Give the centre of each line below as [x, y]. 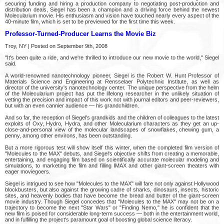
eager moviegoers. [28, 171]
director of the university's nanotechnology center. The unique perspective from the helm [112, 87]
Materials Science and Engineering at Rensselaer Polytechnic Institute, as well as [112, 81]
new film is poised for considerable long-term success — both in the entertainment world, [112, 213]
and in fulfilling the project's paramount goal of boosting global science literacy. [98, 219]
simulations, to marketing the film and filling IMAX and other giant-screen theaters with [112, 165]
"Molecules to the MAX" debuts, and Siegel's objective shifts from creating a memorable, [112, 153]
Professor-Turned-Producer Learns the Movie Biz [80, 34]
